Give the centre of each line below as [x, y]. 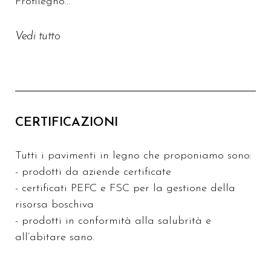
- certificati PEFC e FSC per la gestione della [125, 188]
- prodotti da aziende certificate [93, 172]
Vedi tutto [38, 37]
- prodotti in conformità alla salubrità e [113, 221]
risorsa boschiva [54, 205]
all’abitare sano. [55, 237]
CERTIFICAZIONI [67, 122]
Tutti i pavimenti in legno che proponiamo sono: [133, 156]
